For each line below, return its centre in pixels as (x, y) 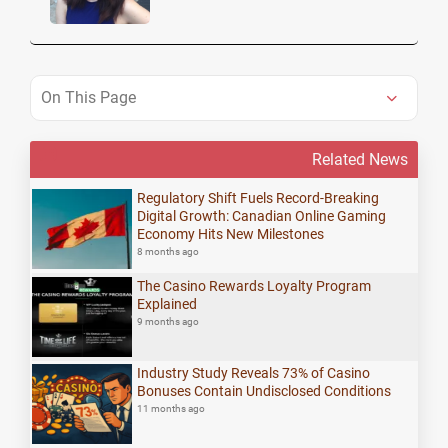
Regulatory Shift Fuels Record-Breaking (258, 198)
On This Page (88, 97)
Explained (167, 303)
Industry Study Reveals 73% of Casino (254, 373)
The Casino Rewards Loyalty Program (254, 285)
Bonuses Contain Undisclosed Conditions (264, 391)
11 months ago (171, 409)
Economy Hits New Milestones (231, 234)
